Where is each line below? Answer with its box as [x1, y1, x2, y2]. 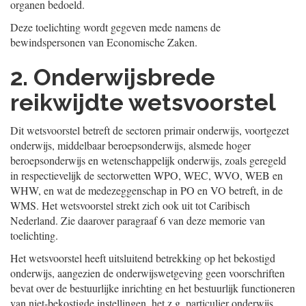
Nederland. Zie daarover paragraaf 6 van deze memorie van [10, 213, 265, 227]
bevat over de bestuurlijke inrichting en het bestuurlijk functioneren [10, 281, 295, 295]
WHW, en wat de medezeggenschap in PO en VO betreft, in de [10, 183, 283, 197]
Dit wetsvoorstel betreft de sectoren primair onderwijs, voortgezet [10, 123, 289, 137]
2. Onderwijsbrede [10, 64, 215, 91]
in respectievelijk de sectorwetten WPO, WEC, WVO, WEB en [10, 168, 283, 182]
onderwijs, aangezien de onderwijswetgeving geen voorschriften [10, 266, 285, 280]
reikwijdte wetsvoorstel [10, 89, 276, 116]
